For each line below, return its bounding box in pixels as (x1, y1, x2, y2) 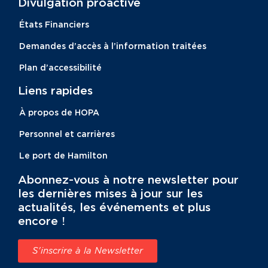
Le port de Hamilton (19, 150, 108, 160)
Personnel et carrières (19, 129, 115, 138)
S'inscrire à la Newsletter (32, 246, 143, 255)
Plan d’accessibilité (19, 62, 102, 72)
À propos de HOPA (19, 107, 99, 117)
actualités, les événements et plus (18, 200, 211, 213)
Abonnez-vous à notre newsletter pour (18, 172, 239, 185)
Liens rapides (18, 83, 93, 96)
